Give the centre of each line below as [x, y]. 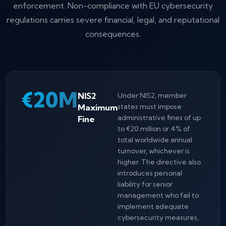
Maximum [98, 107]
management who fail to [158, 195]
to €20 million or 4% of [154, 129]
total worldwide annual [155, 140]
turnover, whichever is [154, 151]
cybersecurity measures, [158, 217]
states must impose [150, 106]
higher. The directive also [159, 162]
